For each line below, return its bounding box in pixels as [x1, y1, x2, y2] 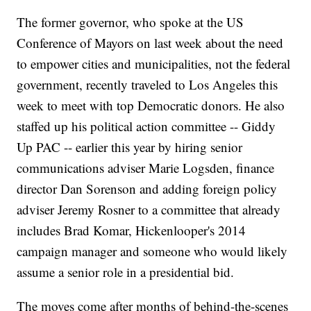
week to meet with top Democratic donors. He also [17, 96, 285, 115]
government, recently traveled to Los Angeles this [17, 76, 278, 94]
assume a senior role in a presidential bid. [17, 263, 235, 281]
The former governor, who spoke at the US [17, 13, 244, 31]
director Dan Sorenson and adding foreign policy [17, 180, 278, 198]
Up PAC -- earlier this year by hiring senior [17, 138, 243, 156]
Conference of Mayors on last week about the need [17, 34, 284, 52]
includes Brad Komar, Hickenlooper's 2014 [17, 221, 246, 239]
